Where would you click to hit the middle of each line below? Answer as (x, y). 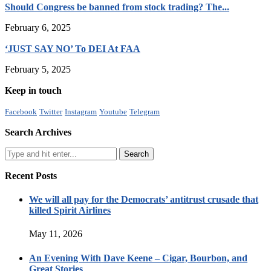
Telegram (145, 111)
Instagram (81, 111)
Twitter (51, 111)
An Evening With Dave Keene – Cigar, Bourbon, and (138, 258)
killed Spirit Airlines (70, 211)
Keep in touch (33, 90)
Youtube (113, 111)
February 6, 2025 (38, 27)
